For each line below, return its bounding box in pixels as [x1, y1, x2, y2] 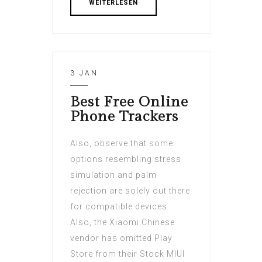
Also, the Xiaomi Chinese [70, 218, 175, 227]
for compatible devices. [70, 202, 170, 212]
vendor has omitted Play [70, 233, 173, 243]
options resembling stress [70, 154, 181, 164]
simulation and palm [70, 170, 157, 180]
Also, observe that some [70, 139, 173, 149]
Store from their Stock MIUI [70, 249, 185, 259]
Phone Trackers [70, 108, 178, 126]
